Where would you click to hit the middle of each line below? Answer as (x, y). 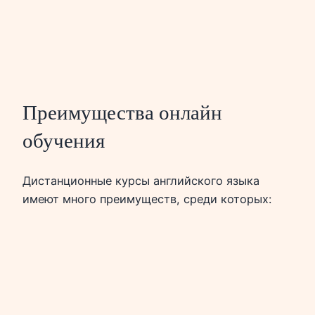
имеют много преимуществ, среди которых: (147, 199)
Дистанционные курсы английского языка (141, 181)
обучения (64, 140)
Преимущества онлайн (122, 112)
